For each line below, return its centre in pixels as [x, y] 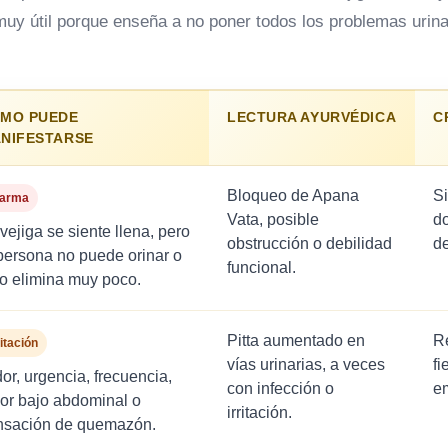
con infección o [280, 389]
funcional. [261, 268]
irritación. [259, 413]
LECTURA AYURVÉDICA [312, 117]
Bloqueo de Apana [293, 196]
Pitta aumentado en [296, 341]
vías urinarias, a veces [306, 365]
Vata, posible [273, 220]
